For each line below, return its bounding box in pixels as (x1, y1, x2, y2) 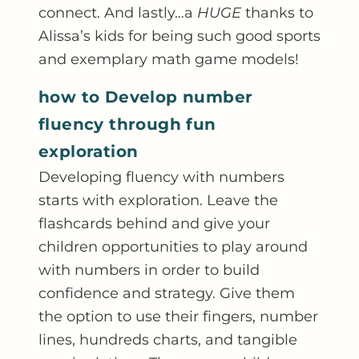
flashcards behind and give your (38, 215, 270, 232)
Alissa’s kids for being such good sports (38, 27, 321, 44)
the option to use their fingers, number (38, 308, 318, 325)
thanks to (241, 4, 313, 21)
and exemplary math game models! (38, 50, 299, 67)
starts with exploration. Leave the (38, 192, 278, 208)
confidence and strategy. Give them (38, 284, 295, 301)
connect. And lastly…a (38, 4, 197, 21)
